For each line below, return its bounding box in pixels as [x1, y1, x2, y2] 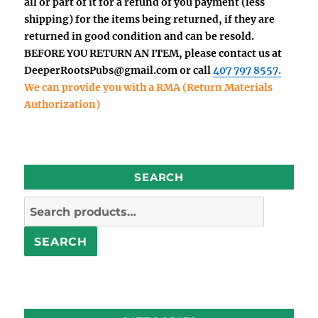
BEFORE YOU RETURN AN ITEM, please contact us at [24, 46, 283, 60]
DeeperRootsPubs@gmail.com [24, 63, 178, 77]
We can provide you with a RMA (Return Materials [24, 80, 273, 94]
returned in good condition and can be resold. [24, 29, 255, 43]
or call [177, 63, 212, 77]
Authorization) [24, 97, 101, 111]
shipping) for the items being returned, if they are [24, 12, 275, 26]
